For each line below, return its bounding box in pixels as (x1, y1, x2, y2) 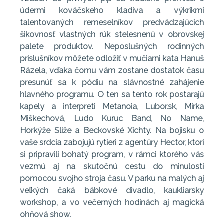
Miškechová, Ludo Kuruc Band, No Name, (20, 113, 204, 123)
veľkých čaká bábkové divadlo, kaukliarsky (20, 185, 204, 195)
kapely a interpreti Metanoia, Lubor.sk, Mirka (20, 101, 204, 111)
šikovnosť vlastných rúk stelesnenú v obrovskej (20, 29, 204, 39)
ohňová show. (20, 209, 71, 219)
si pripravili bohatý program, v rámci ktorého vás (20, 149, 204, 159)
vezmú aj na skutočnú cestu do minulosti (20, 161, 204, 171)
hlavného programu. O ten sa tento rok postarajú (20, 89, 204, 99)
